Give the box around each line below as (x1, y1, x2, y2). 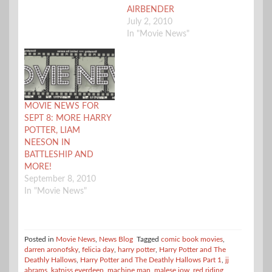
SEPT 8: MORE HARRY (24, 114, 111, 123)
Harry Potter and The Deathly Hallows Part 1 (80, 256, 222, 264)
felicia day (82, 246, 114, 254)
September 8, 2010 (24, 175, 96, 184)
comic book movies (161, 236, 223, 243)
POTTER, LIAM (24, 126, 80, 135)
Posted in (24, 236, 56, 243)
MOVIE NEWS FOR (24, 102, 99, 111)
